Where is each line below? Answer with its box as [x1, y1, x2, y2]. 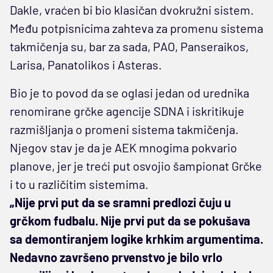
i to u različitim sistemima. [10, 176, 149, 191]
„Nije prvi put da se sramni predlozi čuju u [10, 194, 231, 210]
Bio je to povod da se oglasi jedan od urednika [10, 85, 249, 100]
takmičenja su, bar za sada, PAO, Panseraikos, [10, 38, 249, 54]
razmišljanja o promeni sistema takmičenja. [10, 121, 239, 136]
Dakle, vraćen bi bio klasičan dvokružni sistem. [10, 2, 254, 17]
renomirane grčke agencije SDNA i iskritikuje [10, 103, 244, 118]
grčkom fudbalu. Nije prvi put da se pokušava [10, 213, 250, 228]
